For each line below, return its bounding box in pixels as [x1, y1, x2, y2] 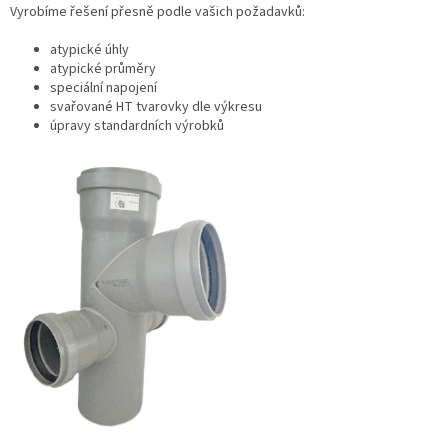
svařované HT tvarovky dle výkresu [50, 96, 262, 117]
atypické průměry [50, 58, 156, 79]
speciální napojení [50, 77, 157, 98]
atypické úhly [50, 39, 129, 60]
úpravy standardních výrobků [50, 115, 224, 136]
